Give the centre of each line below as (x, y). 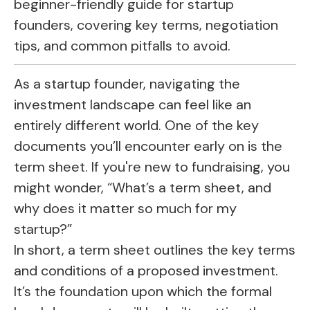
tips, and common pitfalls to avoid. (122, 46)
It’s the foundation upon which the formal (143, 292)
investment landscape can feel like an (133, 105)
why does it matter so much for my (125, 209)
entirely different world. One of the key (136, 126)
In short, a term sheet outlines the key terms (155, 250)
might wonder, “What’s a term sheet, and (143, 188)
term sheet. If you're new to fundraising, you (152, 167)
